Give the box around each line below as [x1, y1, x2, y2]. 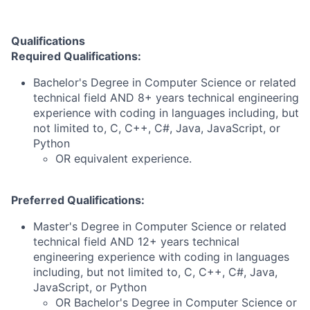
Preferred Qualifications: [11, 193, 145, 207]
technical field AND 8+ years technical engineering [33, 91, 299, 104]
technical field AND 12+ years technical [33, 235, 239, 248]
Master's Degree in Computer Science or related [33, 219, 286, 233]
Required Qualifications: [11, 49, 141, 63]
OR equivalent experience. [55, 152, 192, 165]
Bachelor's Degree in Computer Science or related [33, 75, 296, 89]
